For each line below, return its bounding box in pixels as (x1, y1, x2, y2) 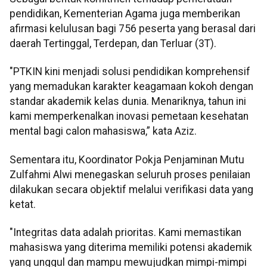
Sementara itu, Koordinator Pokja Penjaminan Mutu (10, 153, 244, 166)
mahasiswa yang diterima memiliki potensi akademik (10, 241, 252, 254)
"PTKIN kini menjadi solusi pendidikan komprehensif (10, 66, 250, 78)
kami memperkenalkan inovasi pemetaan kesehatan (10, 110, 249, 123)
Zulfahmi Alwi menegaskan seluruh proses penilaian (10, 168, 250, 181)
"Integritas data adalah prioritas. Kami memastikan (10, 226, 241, 239)
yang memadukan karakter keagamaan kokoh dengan (10, 80, 253, 93)
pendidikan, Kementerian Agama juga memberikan (10, 8, 240, 20)
